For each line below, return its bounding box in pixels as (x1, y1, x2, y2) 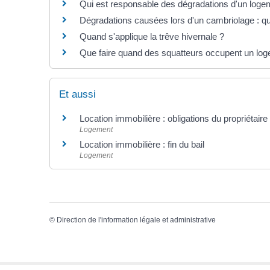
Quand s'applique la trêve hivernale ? (80, 31, 224, 42)
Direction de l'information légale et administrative (57, 215, 216, 224)
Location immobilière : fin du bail (80, 139, 204, 149)
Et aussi (59, 88, 96, 100)
